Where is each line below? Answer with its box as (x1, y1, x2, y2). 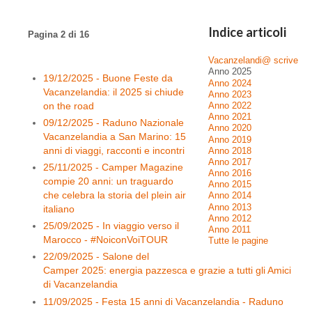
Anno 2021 (208, 112, 251, 123)
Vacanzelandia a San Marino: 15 (43, 130, 187, 142)
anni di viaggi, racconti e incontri (43, 144, 185, 156)
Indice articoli (208, 24, 286, 40)
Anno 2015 (208, 180, 251, 190)
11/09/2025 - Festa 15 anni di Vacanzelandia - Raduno (43, 295, 284, 307)
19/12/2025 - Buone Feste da (43, 72, 173, 84)
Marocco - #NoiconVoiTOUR (43, 234, 169, 246)
